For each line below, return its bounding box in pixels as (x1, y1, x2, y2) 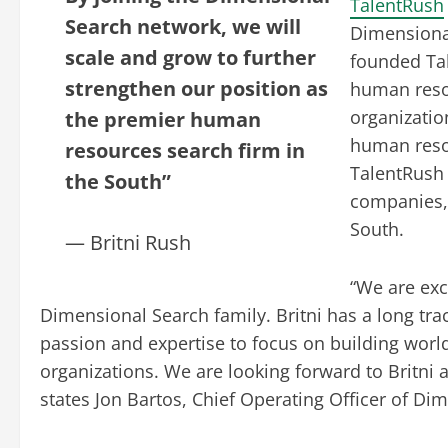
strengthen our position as (65, 74, 328, 102)
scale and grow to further (65, 43, 316, 71)
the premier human (65, 105, 261, 133)
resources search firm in (65, 136, 305, 164)
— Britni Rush (65, 228, 191, 256)
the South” (65, 167, 171, 195)
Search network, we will (65, 12, 301, 40)
